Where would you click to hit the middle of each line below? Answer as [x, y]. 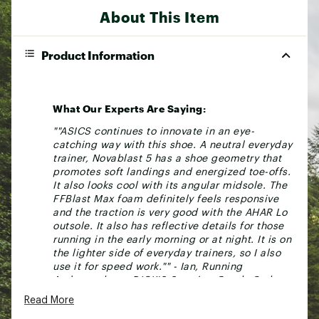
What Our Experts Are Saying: [129, 108]
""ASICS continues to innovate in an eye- [153, 131]
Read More [49, 300]
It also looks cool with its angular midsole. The [170, 185]
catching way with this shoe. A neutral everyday [173, 145]
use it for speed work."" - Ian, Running [148, 267]
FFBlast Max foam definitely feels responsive [166, 199]
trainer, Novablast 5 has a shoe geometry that [167, 158]
